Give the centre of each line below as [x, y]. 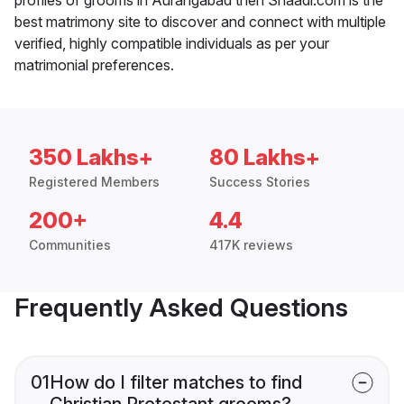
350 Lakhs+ [91, 157]
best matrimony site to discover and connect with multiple [200, 21]
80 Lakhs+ [265, 157]
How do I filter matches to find [176, 382]
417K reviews [251, 244]
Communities [70, 244]
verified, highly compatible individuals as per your [172, 43]
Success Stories [260, 181]
